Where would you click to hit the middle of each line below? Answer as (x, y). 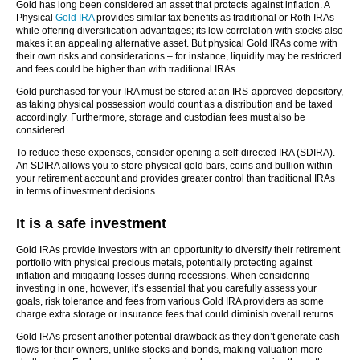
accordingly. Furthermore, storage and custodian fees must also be (161, 117)
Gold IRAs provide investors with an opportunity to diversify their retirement (178, 250)
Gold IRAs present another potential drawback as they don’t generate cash (178, 337)
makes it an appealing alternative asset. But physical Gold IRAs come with (177, 43)
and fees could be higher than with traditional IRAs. (127, 69)
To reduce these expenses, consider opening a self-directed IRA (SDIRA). (176, 153)
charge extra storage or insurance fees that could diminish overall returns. (176, 314)
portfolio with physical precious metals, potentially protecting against (164, 263)
